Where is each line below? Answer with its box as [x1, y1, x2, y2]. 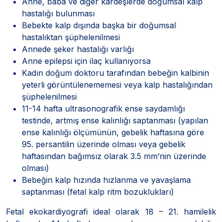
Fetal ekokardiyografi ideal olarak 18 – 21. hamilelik [6, 206, 216, 217]
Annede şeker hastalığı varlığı [22, 44, 134, 54]
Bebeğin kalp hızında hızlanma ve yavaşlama [22, 174, 191, 185]
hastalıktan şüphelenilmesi [22, 32, 120, 42]
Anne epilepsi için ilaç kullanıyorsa [22, 55, 151, 66]
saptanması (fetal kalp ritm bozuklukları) [22, 186, 174, 197]
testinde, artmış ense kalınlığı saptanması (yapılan [22, 115, 208, 125]
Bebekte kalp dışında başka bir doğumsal [22, 20, 176, 30]
